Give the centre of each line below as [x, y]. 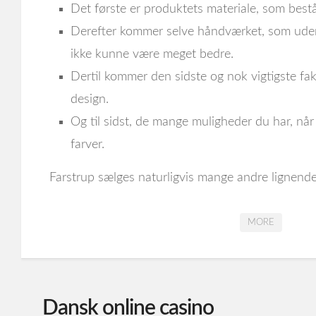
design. [90, 99]
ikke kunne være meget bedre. [152, 54]
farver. [87, 145]
